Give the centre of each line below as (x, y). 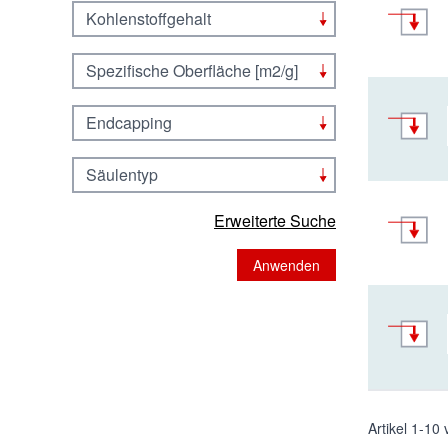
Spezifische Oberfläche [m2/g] (192, 70)
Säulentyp (122, 174)
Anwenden (286, 265)
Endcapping (129, 122)
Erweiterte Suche (275, 220)
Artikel (389, 428)
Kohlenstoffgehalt (148, 18)
